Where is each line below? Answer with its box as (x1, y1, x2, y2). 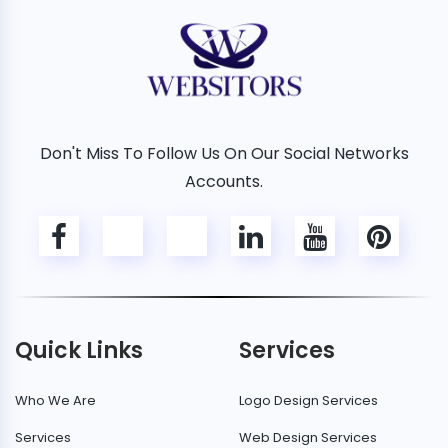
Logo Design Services (239, 391, 378, 411)
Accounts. (185, 170, 263, 194)
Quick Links (15, 335, 143, 367)
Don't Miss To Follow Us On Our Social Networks (39, 142, 409, 166)
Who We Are (15, 391, 96, 411)
